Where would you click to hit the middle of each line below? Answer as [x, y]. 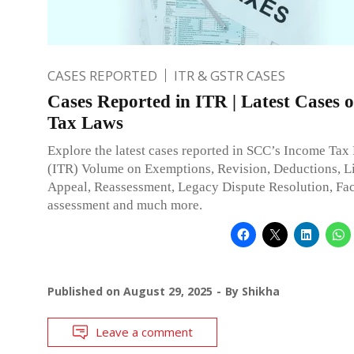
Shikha [261, 291]
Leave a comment [144, 331]
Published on [85, 291]
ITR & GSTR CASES [230, 75]
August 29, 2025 [168, 291]
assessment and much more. [125, 205]
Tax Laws [85, 122]
